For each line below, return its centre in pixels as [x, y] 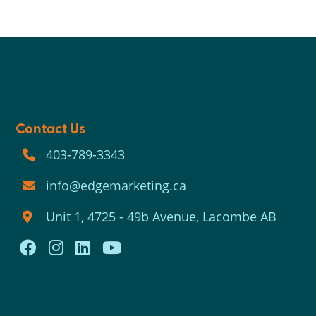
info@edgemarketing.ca [116, 186]
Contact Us [51, 128]
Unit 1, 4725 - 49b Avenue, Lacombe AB [162, 217]
